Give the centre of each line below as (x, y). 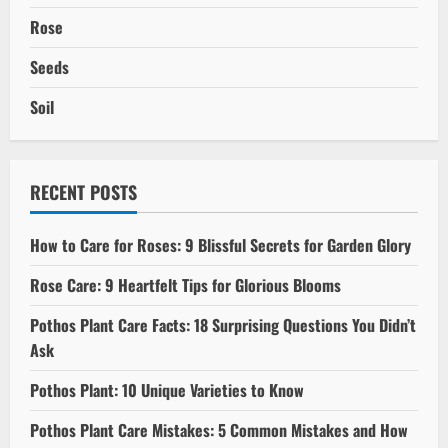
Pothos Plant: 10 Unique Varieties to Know (167, 389)
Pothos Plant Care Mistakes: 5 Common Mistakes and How (219, 429)
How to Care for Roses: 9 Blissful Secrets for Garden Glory (220, 244)
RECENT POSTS (83, 191)
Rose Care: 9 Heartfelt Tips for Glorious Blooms (185, 284)
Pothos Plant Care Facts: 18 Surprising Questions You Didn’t (223, 324)
